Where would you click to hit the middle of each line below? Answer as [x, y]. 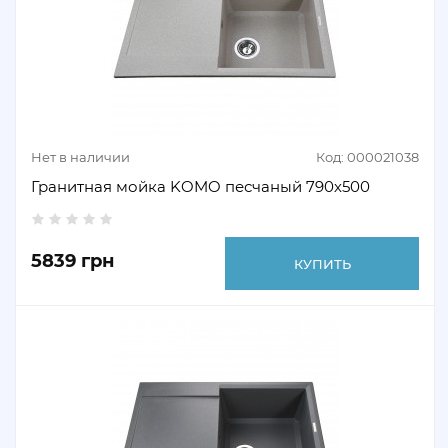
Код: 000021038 [367, 157]
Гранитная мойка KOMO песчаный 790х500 [200, 186]
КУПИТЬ [322, 263]
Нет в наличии [80, 157]
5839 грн [72, 261]
